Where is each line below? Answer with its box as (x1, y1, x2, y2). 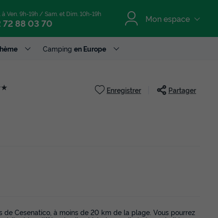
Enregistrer (107, 85, 141, 94)
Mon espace (145, 13, 192, 24)
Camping (43, 44, 74, 53)
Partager (168, 85, 196, 94)
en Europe (74, 44, 106, 53)
